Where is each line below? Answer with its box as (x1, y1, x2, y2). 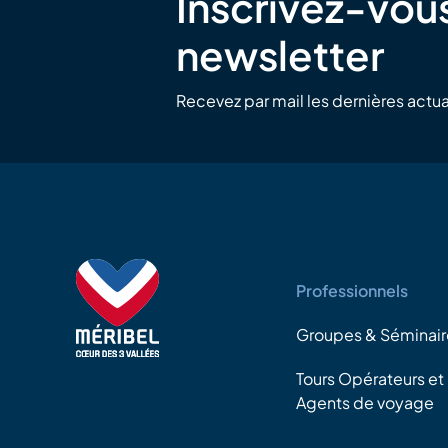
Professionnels (296, 279, 409, 301)
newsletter (175, 28, 384, 80)
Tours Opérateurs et (296, 367, 445, 389)
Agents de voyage (296, 391, 435, 413)
